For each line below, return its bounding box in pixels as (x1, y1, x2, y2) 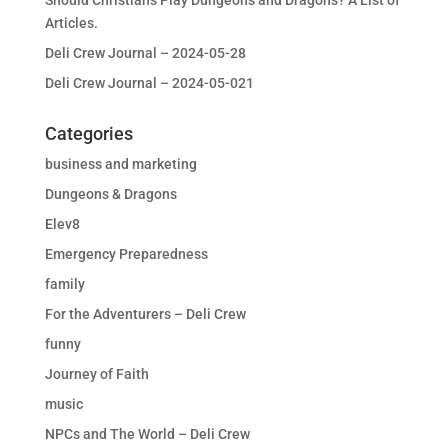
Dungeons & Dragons (44, 186, 177, 202)
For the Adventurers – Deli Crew (44, 306, 246, 322)
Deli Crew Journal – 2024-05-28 (44, 45, 246, 61)
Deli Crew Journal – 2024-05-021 (44, 75, 254, 91)
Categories (44, 123, 133, 144)
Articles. (44, 15, 98, 31)
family (44, 276, 85, 292)
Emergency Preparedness (44, 246, 208, 262)
